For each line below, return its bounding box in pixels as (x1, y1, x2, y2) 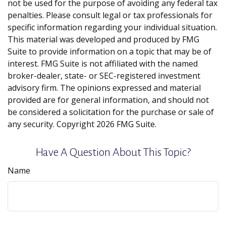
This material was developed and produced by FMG (8, 34, 199, 45)
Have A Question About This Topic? (35, 146, 191, 158)
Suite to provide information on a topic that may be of (8, 46, 211, 57)
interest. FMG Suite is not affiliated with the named (8, 58, 198, 69)
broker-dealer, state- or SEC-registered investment (8, 70, 200, 81)
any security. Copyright (8, 119, 96, 130)
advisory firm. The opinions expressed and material (8, 82, 201, 93)
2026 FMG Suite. (96, 119, 156, 130)
